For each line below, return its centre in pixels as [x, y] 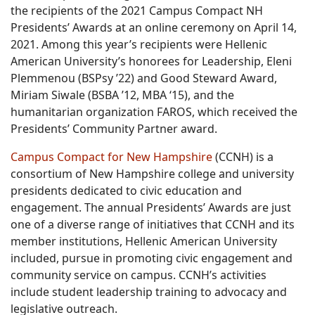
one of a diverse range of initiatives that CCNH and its [153, 225]
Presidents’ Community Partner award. [114, 129]
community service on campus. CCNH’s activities [139, 275]
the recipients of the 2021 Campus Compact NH [137, 11]
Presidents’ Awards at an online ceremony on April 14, [154, 28]
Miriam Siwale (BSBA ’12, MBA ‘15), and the [122, 95]
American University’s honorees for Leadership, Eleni [151, 62]
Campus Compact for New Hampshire [111, 157]
